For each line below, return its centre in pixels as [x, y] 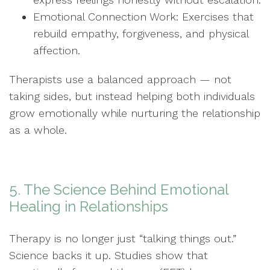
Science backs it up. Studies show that [108, 255]
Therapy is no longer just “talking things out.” [123, 238]
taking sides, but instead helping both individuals [132, 96]
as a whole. [38, 130]
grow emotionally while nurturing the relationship [135, 113]
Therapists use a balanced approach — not [120, 79]
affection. [57, 50]
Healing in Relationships [89, 206]
